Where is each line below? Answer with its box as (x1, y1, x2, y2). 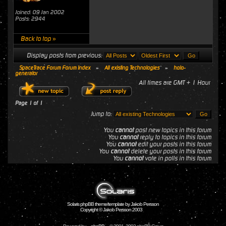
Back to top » (21, 35, 56, 42)
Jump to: (91, 110, 113, 118)
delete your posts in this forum (129, 148, 211, 155)
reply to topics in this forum (138, 134, 211, 141)
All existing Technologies (104, 65, 159, 71)
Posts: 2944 (15, 16, 45, 22)
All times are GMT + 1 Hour (139, 79, 210, 86)
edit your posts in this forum (136, 141, 211, 148)
